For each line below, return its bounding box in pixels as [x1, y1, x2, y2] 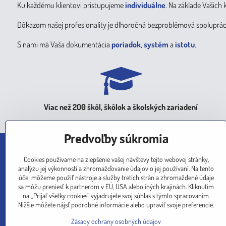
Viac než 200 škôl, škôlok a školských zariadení [44, 102, 198, 112]
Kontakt [17, 154, 51, 167]
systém [143, 39, 168, 49]
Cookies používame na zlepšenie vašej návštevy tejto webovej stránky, [23, 155, 209, 163]
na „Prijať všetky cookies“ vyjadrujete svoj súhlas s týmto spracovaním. [22, 191, 210, 200]
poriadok [111, 39, 141, 49]
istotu [175, 39, 195, 49]
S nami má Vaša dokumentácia [17, 39, 111, 49]
